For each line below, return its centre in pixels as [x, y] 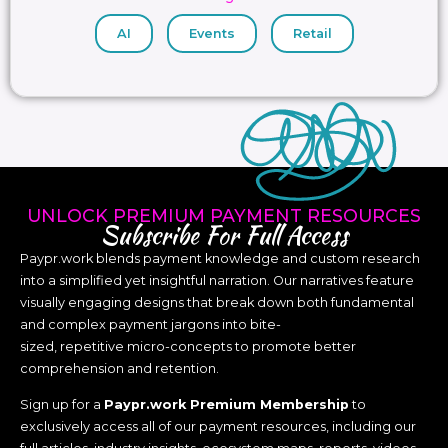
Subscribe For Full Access [224, 235]
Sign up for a [62, 405]
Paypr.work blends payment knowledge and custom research [220, 258]
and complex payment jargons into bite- [150, 324]
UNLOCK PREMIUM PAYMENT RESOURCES [224, 215]
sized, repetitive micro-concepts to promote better [188, 346]
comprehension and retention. [119, 368]
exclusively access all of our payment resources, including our [218, 427]
